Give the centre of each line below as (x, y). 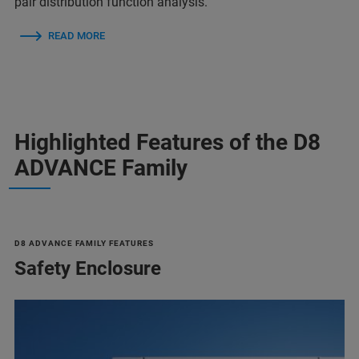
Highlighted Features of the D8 (167, 142)
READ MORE (77, 35)
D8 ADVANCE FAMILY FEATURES (84, 243)
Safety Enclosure (88, 268)
